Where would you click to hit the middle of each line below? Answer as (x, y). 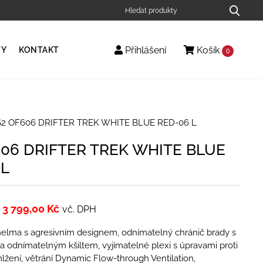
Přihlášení (144, 50)
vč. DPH (79, 209)
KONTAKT (39, 50)
